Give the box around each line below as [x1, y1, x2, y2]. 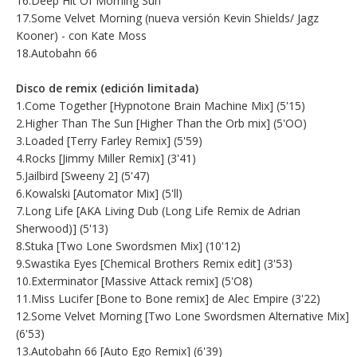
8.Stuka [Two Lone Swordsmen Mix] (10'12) [16, 238, 241, 254]
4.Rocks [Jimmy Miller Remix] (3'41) [16, 151, 196, 167]
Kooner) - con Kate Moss [16, 28, 147, 44]
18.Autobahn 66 [16, 45, 97, 61]
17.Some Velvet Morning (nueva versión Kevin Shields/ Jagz [16, 10, 319, 26]
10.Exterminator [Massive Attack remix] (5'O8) [16, 273, 253, 289]
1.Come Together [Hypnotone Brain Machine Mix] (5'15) [16, 98, 305, 114]
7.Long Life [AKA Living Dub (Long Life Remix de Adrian [16, 203, 300, 219]
